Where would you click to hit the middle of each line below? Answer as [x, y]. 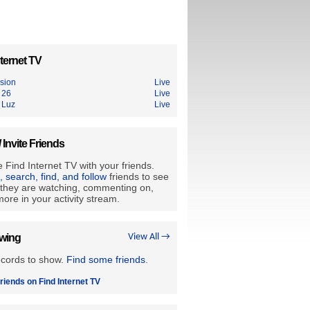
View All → [149, 237]
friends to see [138, 176]
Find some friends [106, 259]
